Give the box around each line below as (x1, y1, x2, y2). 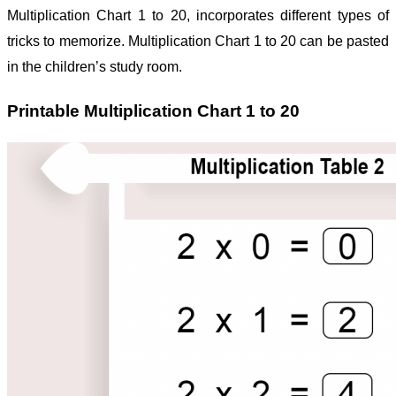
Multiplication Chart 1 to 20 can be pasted (127, 34, 390, 49)
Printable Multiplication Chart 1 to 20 (7, 101, 300, 120)
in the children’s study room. (7, 59, 182, 75)
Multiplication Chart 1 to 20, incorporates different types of (7, 8, 389, 24)
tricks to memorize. (7, 34, 125, 49)
